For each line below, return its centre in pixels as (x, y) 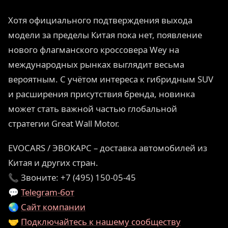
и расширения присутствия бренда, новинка (102, 94)
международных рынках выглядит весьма (96, 64)
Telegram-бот (48, 192)
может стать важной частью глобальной (93, 109)
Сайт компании (53, 207)
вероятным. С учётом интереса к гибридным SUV (111, 79)
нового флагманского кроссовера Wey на (94, 50)
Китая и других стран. (53, 163)
